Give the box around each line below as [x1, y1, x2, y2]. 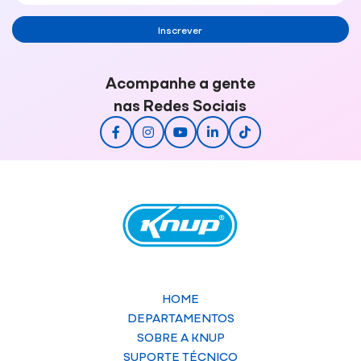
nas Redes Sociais [114, 93, 247, 115]
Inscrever [158, 21, 203, 36]
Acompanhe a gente [105, 70, 255, 93]
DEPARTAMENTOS [127, 309, 234, 326]
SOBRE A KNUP [136, 328, 225, 346]
